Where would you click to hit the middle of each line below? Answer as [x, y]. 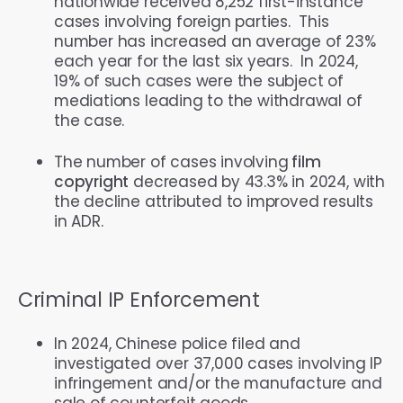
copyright [92, 181]
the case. [90, 120]
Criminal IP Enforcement [139, 300]
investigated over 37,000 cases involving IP [218, 363]
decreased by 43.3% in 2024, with [257, 181]
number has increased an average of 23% [215, 41]
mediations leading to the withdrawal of [208, 100]
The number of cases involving [171, 161]
